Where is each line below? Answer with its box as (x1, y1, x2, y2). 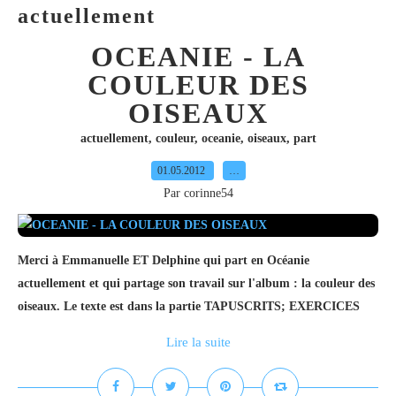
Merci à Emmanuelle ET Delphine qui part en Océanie (18, 254, 309, 267)
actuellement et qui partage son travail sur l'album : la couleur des (18, 277, 375, 290)
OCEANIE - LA (90, 41, 306, 72)
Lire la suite (165, 335, 231, 349)
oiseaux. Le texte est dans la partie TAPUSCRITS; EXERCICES (18, 300, 360, 313)
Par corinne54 (163, 187, 233, 200)
